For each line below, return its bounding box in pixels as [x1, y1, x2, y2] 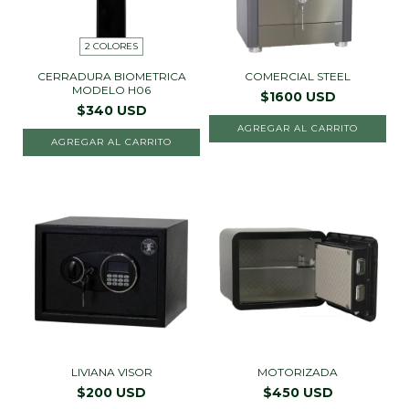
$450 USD [262, 384, 333, 402]
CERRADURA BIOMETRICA [37, 69, 186, 84]
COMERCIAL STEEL [245, 69, 351, 84]
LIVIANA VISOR [70, 365, 152, 380]
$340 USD [76, 102, 147, 120]
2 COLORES [85, 40, 138, 53]
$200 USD [77, 384, 146, 402]
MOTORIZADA [257, 365, 338, 380]
